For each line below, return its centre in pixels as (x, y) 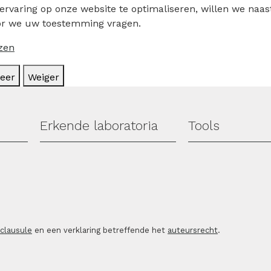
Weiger (44, 77)
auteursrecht (193, 230)
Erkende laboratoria (99, 126)
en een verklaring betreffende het (100, 230)
